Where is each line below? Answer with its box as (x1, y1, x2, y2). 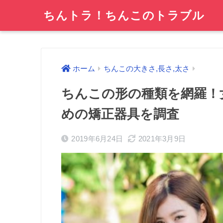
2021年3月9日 (138, 134, 186, 143)
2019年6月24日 (71, 134, 123, 143)
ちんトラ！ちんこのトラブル (43, 9, 205, 22)
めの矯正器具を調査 (61, 107, 179, 121)
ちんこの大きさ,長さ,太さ (104, 65, 190, 73)
